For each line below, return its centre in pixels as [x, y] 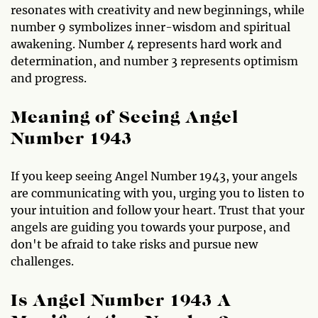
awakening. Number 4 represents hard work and [146, 44]
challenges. [42, 261]
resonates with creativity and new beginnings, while [158, 10]
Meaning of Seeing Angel [125, 118]
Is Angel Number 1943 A [121, 301]
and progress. [49, 78]
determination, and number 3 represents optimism [154, 61]
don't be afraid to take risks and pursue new [134, 244]
